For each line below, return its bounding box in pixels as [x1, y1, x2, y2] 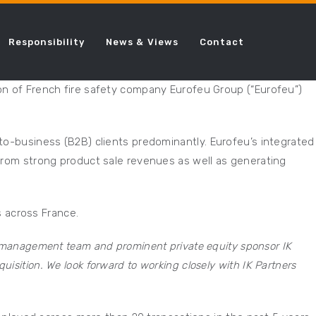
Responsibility [8, 36, 85, 47]
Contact [199, 36, 244, 47]
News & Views [106, 36, 178, 47]
